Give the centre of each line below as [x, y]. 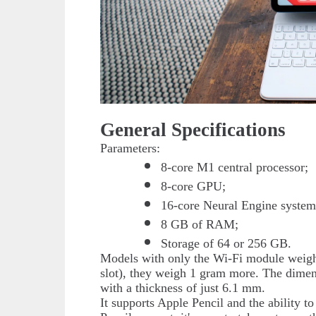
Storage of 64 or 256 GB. [226, 243]
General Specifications [193, 129]
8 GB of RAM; [200, 224]
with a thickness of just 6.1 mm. [185, 287]
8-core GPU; [193, 186]
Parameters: [130, 148]
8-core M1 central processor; [235, 167]
